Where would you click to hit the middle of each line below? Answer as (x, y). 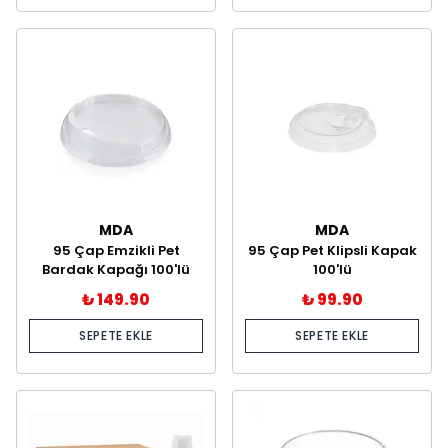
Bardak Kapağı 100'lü (116, 269)
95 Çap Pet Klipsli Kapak (332, 250)
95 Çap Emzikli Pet (116, 250)
